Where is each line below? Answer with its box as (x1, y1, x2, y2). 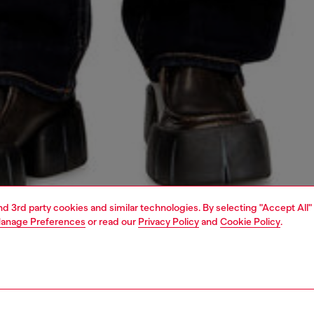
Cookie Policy (220, 216, 280, 227)
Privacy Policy (138, 216, 199, 227)
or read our (86, 216, 138, 227)
